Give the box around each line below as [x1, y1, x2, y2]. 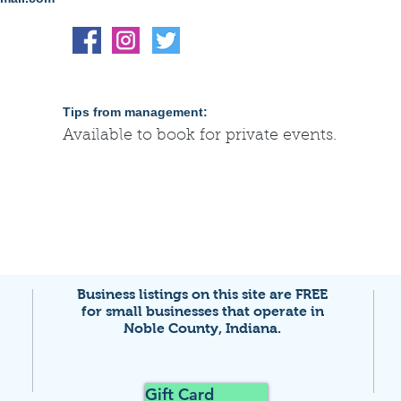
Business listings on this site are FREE [77, 286, 328, 302]
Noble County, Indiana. [124, 320, 281, 336]
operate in [249, 303, 324, 319]
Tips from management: [63, 105, 208, 119]
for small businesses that [81, 303, 250, 319]
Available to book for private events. [63, 128, 337, 144]
